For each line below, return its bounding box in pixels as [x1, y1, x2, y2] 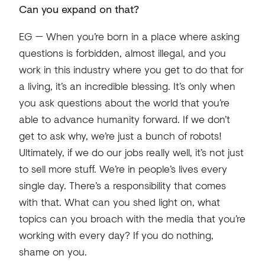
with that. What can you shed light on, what [18, 194, 220, 210]
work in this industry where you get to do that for [18, 62, 244, 77]
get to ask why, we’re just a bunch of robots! [18, 128, 222, 144]
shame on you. [18, 244, 87, 260]
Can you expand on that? [18, 1, 139, 17]
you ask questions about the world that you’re [18, 95, 230, 111]
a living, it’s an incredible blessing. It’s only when [18, 78, 235, 94]
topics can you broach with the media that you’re [18, 211, 245, 227]
